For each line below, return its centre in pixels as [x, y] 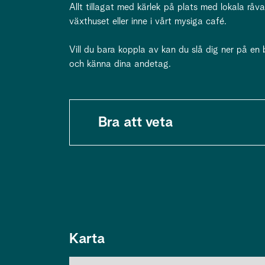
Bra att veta [135, 122]
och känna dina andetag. [120, 64]
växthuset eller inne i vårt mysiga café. [148, 21]
